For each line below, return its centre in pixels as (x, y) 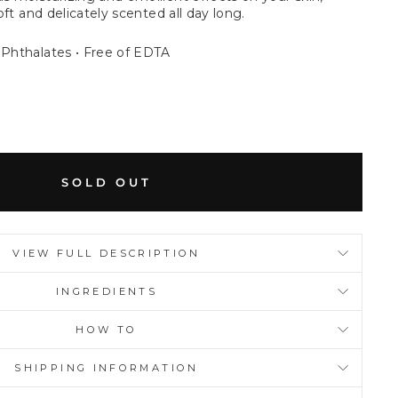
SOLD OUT (107, 182)
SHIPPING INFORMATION (107, 367)
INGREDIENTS (107, 291)
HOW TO (107, 329)
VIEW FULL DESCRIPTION (107, 253)
